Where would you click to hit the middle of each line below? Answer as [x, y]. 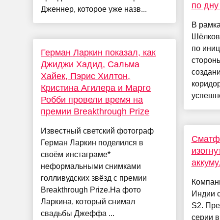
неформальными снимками [91, 166]
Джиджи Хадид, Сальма [90, 65]
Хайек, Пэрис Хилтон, [86, 76]
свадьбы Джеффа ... [78, 214]
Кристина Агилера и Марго [96, 88]
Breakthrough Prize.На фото [91, 190]
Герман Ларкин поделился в [92, 143]
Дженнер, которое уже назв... [94, 9]
